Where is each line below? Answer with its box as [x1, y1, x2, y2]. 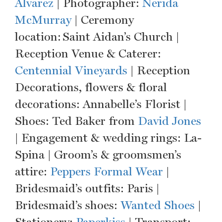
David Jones [138, 114, 201, 128]
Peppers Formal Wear [50, 165, 163, 179]
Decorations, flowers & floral [15, 80, 167, 95]
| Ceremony [71, 13, 134, 27]
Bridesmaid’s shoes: [15, 198, 120, 213]
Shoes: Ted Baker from [15, 114, 138, 128]
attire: [15, 165, 50, 179]
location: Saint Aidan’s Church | [15, 30, 179, 44]
